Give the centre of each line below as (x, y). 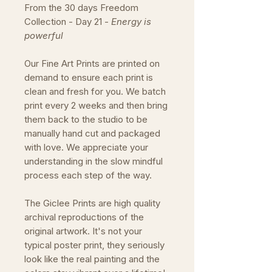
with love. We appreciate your (86, 147)
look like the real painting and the (92, 259)
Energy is (131, 22)
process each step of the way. (88, 175)
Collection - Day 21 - (68, 22)
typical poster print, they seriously (94, 245)
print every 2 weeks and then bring (96, 105)
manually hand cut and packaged (92, 133)
